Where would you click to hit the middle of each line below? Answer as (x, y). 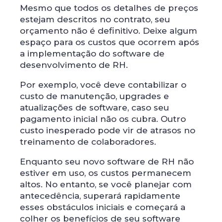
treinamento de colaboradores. (88, 141)
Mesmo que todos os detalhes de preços (109, 8)
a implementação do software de (92, 53)
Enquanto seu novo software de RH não (107, 161)
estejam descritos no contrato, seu (95, 19)
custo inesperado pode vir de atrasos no (108, 130)
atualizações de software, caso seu (94, 107)
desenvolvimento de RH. (74, 65)
